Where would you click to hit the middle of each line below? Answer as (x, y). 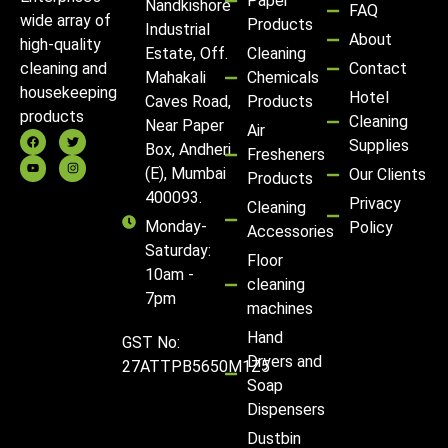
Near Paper (184, 125)
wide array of (65, 20)
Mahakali (175, 77)
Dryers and (284, 361)
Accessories (290, 231)
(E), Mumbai (185, 173)
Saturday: (177, 250)
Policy (370, 227)
